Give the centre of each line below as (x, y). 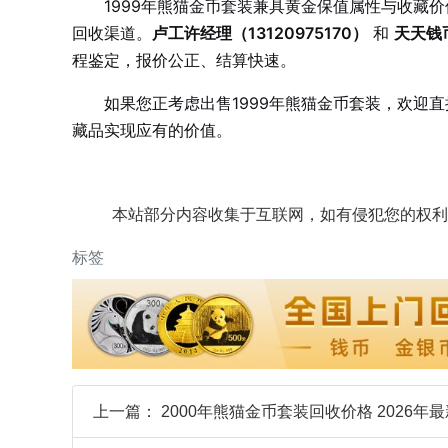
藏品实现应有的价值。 (152, 130)
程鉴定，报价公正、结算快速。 (184, 60)
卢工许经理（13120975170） (260, 33)
